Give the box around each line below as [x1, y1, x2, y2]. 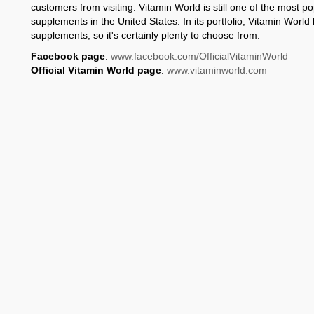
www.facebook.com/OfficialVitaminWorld [111, 50, 288, 62]
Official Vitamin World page [31, 64, 161, 76]
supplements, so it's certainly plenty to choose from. [31, 29, 260, 41]
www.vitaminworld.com [167, 64, 267, 76]
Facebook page [31, 50, 105, 62]
